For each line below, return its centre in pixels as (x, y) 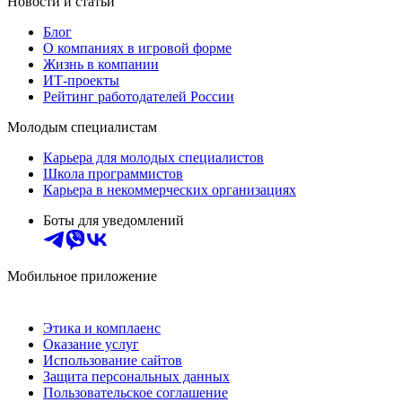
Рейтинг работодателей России (139, 96)
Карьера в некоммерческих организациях (170, 189)
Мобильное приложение (82, 275)
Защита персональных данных (136, 376)
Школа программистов (113, 173)
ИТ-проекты (81, 80)
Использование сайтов (113, 360)
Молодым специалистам (82, 127)
